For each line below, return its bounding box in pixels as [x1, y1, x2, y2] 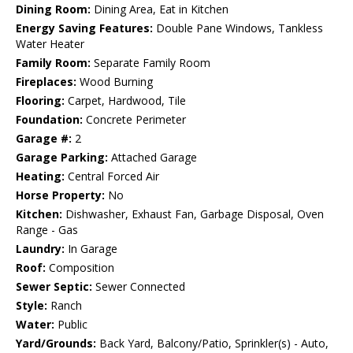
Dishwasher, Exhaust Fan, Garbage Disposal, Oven [62, 206, 324, 221]
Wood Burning [76, 73, 153, 89]
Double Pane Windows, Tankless [153, 20, 323, 35]
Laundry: [16, 240, 65, 256]
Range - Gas [16, 221, 78, 237]
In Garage [65, 240, 117, 256]
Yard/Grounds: [16, 335, 96, 351]
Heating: [16, 168, 65, 184]
